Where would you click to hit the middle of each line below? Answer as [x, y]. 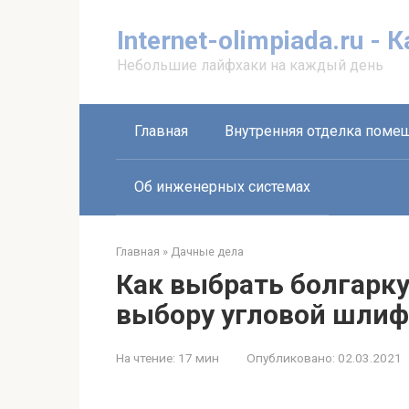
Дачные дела [207, 252]
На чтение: [146, 358]
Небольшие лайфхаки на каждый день [250, 65]
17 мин [197, 358]
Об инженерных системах [222, 187]
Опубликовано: [291, 358]
